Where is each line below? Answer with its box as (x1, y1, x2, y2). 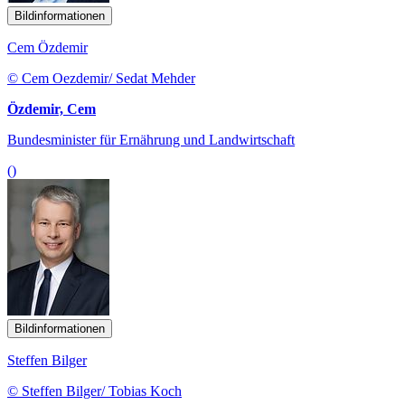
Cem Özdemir (7, 39, 88, 55)
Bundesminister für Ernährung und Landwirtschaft (7, 131, 295, 147)
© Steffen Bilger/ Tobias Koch (7, 382, 182, 399)
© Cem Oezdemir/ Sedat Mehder (7, 70, 195, 86)
